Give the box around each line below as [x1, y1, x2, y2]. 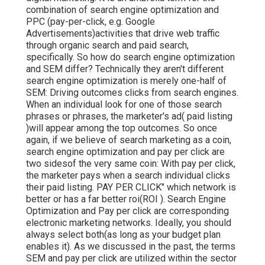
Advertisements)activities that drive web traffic [26, 27, 219, 39]
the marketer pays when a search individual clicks [26, 169, 230, 181]
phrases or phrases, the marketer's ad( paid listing [26, 110, 232, 122]
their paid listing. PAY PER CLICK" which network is [26, 181, 236, 193]
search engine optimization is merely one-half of [26, 75, 227, 86]
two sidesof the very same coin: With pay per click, [26, 157, 235, 169]
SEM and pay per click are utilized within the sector [26, 252, 237, 264]
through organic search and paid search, [26, 39, 189, 51]
